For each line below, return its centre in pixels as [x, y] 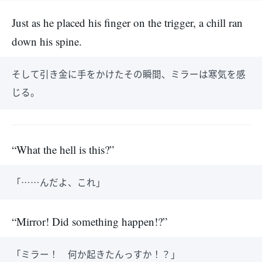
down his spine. [47, 41]
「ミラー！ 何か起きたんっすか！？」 [96, 254]
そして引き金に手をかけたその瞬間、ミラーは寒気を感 [129, 74]
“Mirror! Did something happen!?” [89, 221]
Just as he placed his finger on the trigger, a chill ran [127, 23]
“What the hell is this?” [63, 149]
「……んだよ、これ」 [58, 182]
